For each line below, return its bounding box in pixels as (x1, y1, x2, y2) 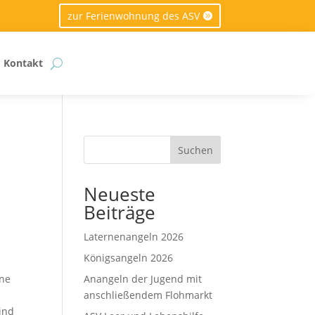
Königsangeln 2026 (84, 251, 174, 265)
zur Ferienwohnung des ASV (67, 9, 200, 23)
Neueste (84, 181, 156, 207)
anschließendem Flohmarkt (84, 288, 213, 302)
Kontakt (3, 56, 43, 70)
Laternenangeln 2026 (84, 230, 184, 244)
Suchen (177, 143, 213, 157)
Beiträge (84, 200, 156, 226)
